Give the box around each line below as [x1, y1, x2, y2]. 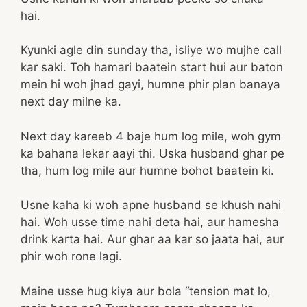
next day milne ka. [21, 95, 121, 108]
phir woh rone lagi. [21, 249, 122, 263]
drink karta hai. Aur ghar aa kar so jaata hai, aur [21, 232, 284, 246]
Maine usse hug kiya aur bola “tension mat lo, [21, 284, 271, 298]
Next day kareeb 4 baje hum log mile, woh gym [21, 129, 281, 143]
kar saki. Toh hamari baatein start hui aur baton [21, 60, 283, 74]
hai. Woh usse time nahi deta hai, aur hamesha [21, 215, 279, 229]
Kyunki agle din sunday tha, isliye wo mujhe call [21, 43, 282, 57]
